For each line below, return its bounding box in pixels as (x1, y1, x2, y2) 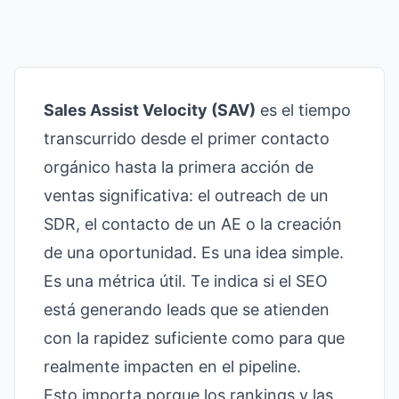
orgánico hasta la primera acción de (44, 158, 313, 176)
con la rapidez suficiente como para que (44, 329, 345, 347)
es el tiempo (256, 101, 351, 119)
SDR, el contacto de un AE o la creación (44, 215, 342, 233)
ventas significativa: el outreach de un (44, 186, 329, 205)
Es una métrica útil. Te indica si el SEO (44, 272, 328, 290)
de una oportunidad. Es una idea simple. (44, 243, 344, 262)
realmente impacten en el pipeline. (44, 357, 301, 376)
